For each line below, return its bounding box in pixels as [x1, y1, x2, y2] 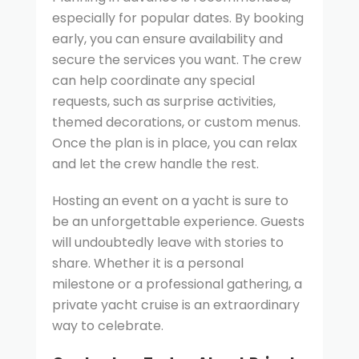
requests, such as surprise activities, [52, 92, 276, 111]
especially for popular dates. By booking [52, 9, 304, 28]
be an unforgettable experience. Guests [52, 212, 305, 232]
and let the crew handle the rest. [52, 155, 259, 174]
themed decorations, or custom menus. [52, 113, 301, 132]
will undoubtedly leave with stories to [52, 233, 284, 252]
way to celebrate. [52, 317, 163, 336]
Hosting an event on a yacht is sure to [52, 192, 288, 211]
